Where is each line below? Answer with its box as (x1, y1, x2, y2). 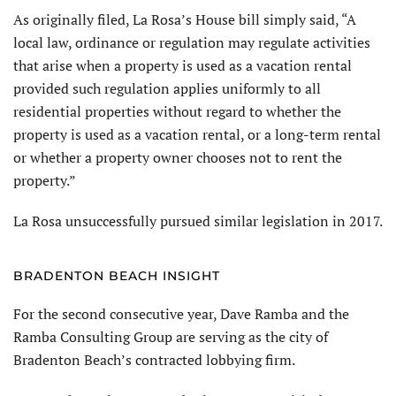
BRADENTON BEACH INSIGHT (13, 267, 220, 284)
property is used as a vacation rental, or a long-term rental (13, 124, 381, 144)
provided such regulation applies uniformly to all (13, 78, 321, 98)
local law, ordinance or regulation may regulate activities (13, 32, 370, 52)
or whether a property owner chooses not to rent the (13, 147, 342, 167)
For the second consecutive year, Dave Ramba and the (13, 303, 349, 324)
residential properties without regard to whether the (13, 101, 341, 121)
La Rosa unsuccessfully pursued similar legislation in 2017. (13, 210, 383, 231)
